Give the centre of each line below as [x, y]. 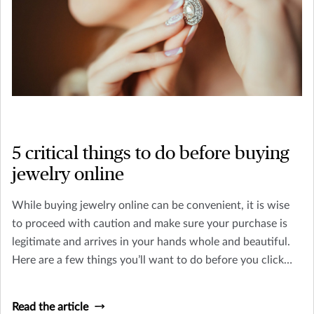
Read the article [50, 307]
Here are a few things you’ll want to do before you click [148, 260]
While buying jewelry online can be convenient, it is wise [151, 205]
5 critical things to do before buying [151, 153]
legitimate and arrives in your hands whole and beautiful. [151, 241]
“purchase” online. [56, 278]
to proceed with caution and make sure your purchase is [150, 223]
